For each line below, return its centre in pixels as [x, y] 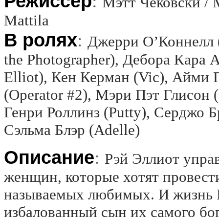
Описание [49, 157]
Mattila [26, 20]
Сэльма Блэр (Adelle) [72, 130]
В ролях [41, 40]
